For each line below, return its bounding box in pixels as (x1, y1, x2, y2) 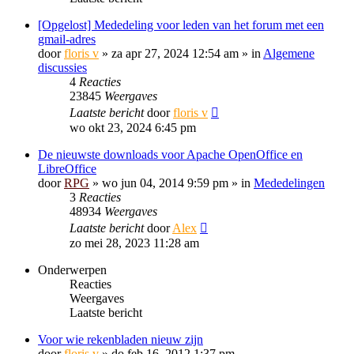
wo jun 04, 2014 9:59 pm (102, 176, 228, 190)
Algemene (263, 47, 314, 60)
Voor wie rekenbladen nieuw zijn (38, 333, 203, 346)
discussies (38, 61, 87, 74)
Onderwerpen (38, 263, 107, 277)
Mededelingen (254, 176, 325, 190)
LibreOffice (38, 162, 96, 175)
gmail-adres (38, 32, 96, 46)
